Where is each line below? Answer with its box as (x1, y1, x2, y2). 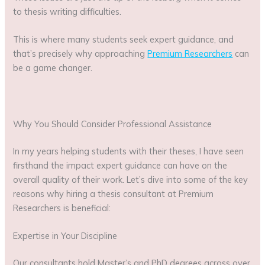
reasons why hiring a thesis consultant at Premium (13, 188, 214, 199)
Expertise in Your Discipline (13, 230, 118, 241)
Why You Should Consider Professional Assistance (13, 118, 212, 130)
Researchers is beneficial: (13, 202, 111, 214)
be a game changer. (13, 62, 93, 74)
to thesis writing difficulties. (13, 5, 122, 17)
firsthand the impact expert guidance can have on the (13, 159, 228, 171)
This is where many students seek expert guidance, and (13, 34, 234, 46)
